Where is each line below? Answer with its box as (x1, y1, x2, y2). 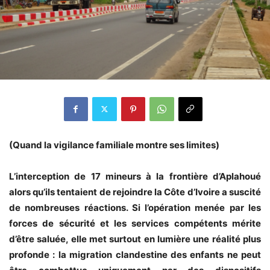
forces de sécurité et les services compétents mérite (9, 217, 261, 229)
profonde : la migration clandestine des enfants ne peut (9, 248, 261, 260)
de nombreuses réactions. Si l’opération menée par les (9, 201, 261, 213)
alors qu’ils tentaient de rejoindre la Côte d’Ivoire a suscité (9, 186, 261, 198)
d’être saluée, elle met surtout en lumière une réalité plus (9, 233, 261, 245)
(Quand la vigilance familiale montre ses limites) (9, 139, 219, 151)
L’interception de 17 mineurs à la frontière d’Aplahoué (9, 170, 261, 182)
